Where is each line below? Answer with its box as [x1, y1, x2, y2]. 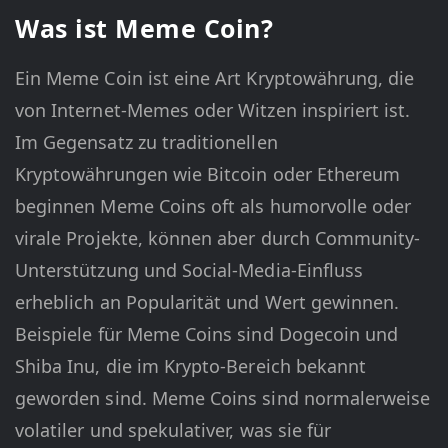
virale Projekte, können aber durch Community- [15, 226, 421, 251]
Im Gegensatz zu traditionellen [15, 130, 278, 155]
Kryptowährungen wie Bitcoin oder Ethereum [15, 162, 401, 187]
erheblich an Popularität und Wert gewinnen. [15, 290, 400, 315]
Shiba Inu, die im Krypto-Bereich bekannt [15, 354, 367, 379]
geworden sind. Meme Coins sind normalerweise [15, 386, 431, 411]
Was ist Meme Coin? [15, 11, 273, 46]
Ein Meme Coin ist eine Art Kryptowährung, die [15, 66, 415, 91]
